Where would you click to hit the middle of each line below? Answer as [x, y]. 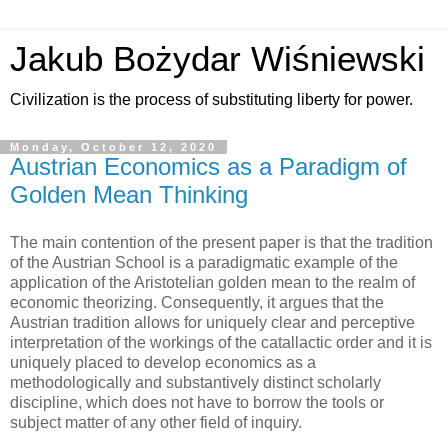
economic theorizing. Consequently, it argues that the [197, 302]
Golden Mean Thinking [129, 194]
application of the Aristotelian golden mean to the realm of [212, 282]
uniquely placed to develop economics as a [163, 362]
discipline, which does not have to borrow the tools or [197, 402]
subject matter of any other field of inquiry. [156, 422]
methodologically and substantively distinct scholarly [195, 382]
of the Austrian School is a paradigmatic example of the [204, 262]
